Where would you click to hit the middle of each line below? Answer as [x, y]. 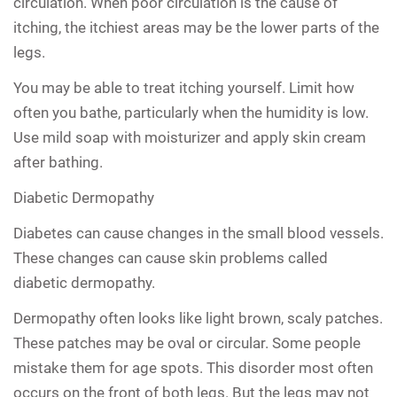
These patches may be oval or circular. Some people [187, 343]
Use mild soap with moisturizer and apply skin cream [190, 137]
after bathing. [58, 162]
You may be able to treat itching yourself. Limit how [184, 87]
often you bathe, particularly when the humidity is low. [191, 112]
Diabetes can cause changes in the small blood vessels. [198, 233]
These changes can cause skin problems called [171, 257]
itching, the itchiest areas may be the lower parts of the [196, 27]
